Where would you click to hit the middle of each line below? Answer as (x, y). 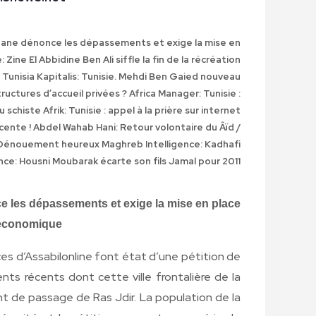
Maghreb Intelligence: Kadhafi (171, 144)
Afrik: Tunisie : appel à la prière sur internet (141, 110)
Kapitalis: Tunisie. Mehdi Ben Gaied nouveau (139, 76)
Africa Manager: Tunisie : (185, 93)
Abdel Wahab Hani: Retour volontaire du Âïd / (136, 127)
